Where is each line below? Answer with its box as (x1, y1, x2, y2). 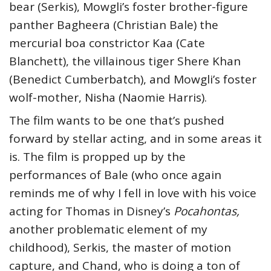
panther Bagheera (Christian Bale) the (9, 16, 218, 33)
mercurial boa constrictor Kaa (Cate (9, 34, 205, 51)
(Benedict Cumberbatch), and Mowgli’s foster (9, 71, 256, 87)
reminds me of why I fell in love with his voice (9, 184, 256, 201)
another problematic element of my (9, 221, 207, 237)
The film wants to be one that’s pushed (9, 112, 224, 128)
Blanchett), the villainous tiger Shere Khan (9, 53, 241, 69)
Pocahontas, (174, 203, 240, 219)
